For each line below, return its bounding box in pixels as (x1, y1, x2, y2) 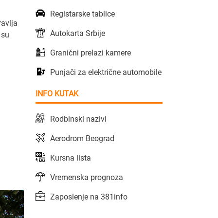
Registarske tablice (50, 9, 115, 18)
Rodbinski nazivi (50, 114, 107, 124)
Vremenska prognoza (50, 172, 123, 182)
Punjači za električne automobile (50, 67, 162, 77)
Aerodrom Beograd (50, 133, 114, 143)
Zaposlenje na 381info (50, 192, 127, 201)
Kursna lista (50, 153, 91, 163)
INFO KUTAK (36, 89, 78, 98)
